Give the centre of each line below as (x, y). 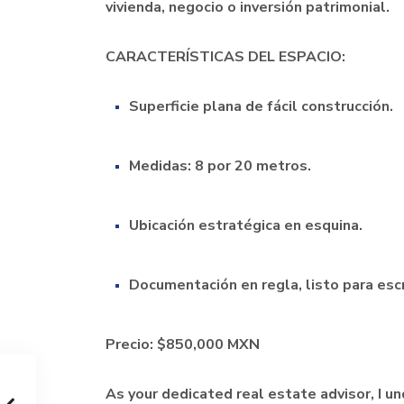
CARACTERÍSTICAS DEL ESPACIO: (225, 57)
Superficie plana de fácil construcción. (261, 106)
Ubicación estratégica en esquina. (246, 225)
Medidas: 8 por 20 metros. (220, 166)
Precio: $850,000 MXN (183, 344)
